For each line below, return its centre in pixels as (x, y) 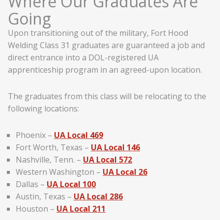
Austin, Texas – (45, 196)
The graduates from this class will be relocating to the (107, 96)
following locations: (43, 109)
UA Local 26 (125, 172)
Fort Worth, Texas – (53, 147)
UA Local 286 (98, 196)
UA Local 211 (81, 208)
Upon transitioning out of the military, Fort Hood (98, 33)
